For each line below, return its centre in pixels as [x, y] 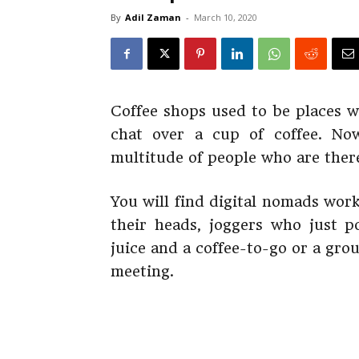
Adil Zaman [153, 17]
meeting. [142, 271]
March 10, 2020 [226, 17]
